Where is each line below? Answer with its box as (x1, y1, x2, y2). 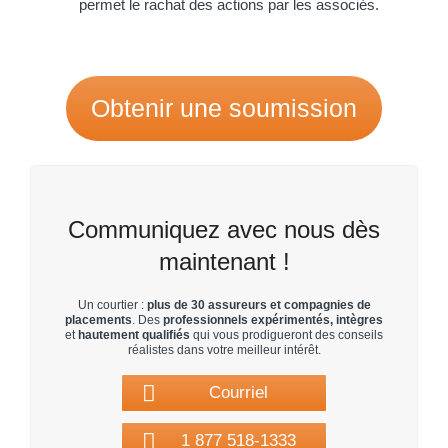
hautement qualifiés (75, 327, 193, 342)
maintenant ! (158, 247, 290, 275)
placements (65, 312, 132, 327)
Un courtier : (77, 297, 144, 312)
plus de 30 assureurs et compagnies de (143, 297, 371, 312)
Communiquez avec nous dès (68, 215, 380, 243)
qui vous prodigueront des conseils (193, 327, 383, 342)
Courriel (208, 382, 268, 402)
